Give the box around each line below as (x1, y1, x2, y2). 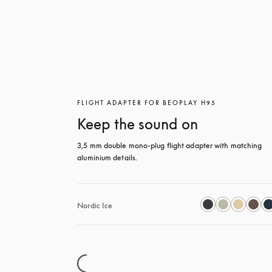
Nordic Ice (77, 201, 113, 210)
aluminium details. (77, 153, 138, 162)
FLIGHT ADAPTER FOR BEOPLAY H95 (77, 99, 217, 106)
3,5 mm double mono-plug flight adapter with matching (77, 141, 262, 150)
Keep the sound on (77, 115, 199, 132)
